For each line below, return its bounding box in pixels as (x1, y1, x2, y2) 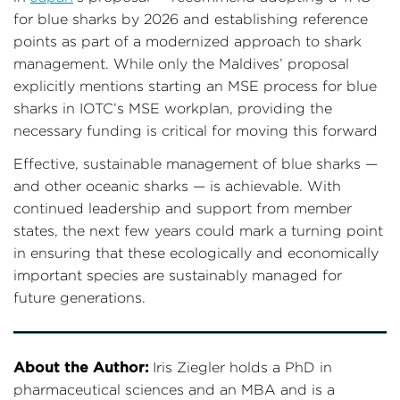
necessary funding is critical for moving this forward (13, 122, 378, 138)
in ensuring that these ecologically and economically (13, 245, 379, 261)
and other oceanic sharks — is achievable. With (13, 178, 341, 194)
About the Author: (13, 358, 148, 375)
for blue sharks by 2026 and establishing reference (13, 11, 368, 27)
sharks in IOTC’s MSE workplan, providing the (13, 100, 332, 116)
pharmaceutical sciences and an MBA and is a (13, 381, 335, 397)
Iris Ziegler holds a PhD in (148, 359, 332, 375)
